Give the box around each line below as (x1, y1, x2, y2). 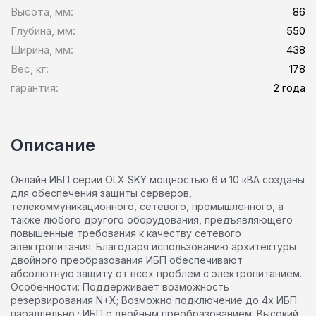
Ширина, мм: (11, 43, 73, 57)
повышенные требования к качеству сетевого (11, 227, 241, 240)
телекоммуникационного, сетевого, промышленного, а (11, 200, 284, 213)
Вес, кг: (11, 62, 49, 76)
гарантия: (11, 81, 59, 95)
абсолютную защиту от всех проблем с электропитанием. (11, 267, 302, 280)
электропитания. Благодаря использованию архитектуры (11, 241, 296, 253)
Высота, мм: (11, 5, 73, 19)
